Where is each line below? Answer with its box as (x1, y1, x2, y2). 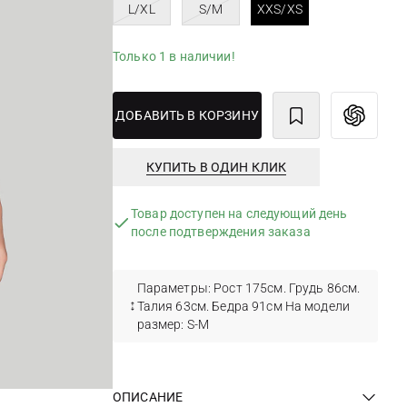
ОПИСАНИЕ (113, 389, 184, 404)
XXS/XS (257, 2, 303, 16)
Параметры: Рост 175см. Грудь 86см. (136, 281, 361, 295)
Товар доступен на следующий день (131, 206, 348, 221)
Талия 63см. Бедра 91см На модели (136, 299, 351, 313)
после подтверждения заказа (131, 224, 311, 239)
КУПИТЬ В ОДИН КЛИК (145, 160, 287, 174)
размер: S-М (136, 317, 210, 332)
